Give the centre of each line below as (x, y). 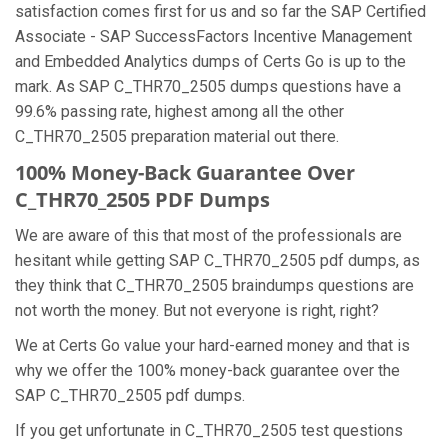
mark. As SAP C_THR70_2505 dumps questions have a (208, 86)
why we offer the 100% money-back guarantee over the (207, 370)
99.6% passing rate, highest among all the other (179, 111)
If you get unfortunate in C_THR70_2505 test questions (209, 430)
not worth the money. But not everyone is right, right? (197, 310)
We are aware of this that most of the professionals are (208, 235)
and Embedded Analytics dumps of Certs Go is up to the (210, 61)
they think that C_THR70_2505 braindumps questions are (214, 285)
